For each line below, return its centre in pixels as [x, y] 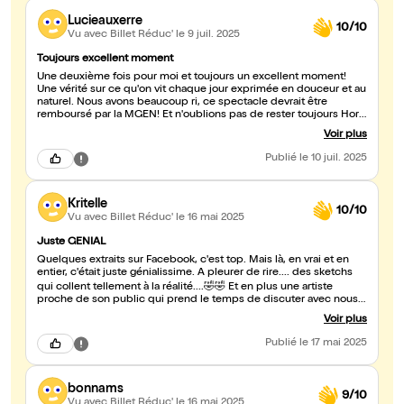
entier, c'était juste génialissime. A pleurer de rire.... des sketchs [195, 274]
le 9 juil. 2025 [208, 35]
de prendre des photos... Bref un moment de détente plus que [194, 313]
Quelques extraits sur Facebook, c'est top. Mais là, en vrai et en [193, 261]
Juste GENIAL [71, 243]
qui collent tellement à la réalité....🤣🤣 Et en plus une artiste [185, 288]
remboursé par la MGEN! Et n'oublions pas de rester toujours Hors [201, 116]
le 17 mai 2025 [333, 344]
